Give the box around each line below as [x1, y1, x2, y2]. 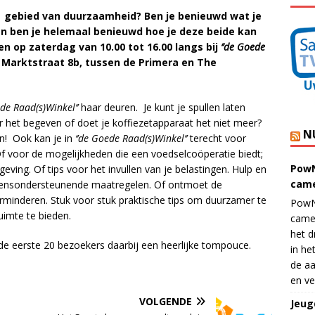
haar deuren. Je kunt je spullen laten [78, 101, 245, 115]
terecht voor [187, 131, 246, 146]
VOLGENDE [139, 295, 193, 309]
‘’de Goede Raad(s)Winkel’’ [75, 131, 187, 146]
